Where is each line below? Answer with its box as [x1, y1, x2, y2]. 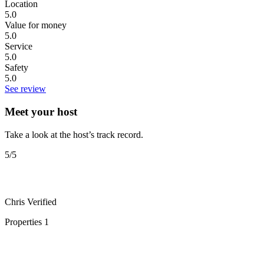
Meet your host [5, 105, 77, 118]
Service [5, 41, 32, 52]
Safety [5, 62, 28, 73]
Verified [27, 196, 57, 207]
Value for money [5, 20, 67, 31]
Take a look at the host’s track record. [5, 129, 143, 140]
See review [5, 84, 46, 94]
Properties [5, 216, 44, 227]
